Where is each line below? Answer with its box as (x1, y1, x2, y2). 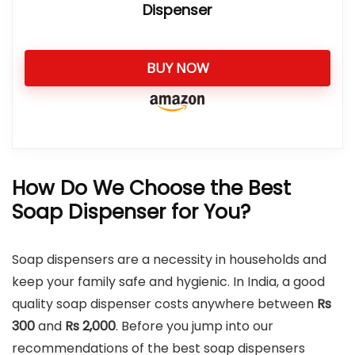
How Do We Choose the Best (12, 174, 291, 202)
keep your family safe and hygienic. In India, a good (12, 273, 325, 291)
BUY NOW (146, 59, 209, 77)
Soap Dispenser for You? (12, 198, 250, 226)
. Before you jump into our (116, 317, 273, 335)
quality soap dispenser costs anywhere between (12, 295, 317, 313)
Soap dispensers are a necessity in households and (12, 250, 326, 269)
